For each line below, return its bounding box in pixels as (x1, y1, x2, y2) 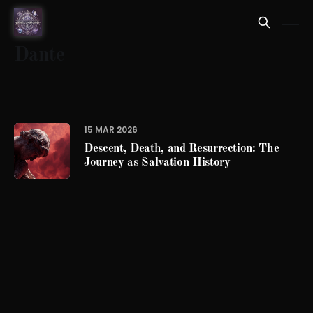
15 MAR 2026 (84, 124, 138, 136)
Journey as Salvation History (84, 156, 231, 168)
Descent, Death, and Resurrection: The (84, 143, 279, 154)
